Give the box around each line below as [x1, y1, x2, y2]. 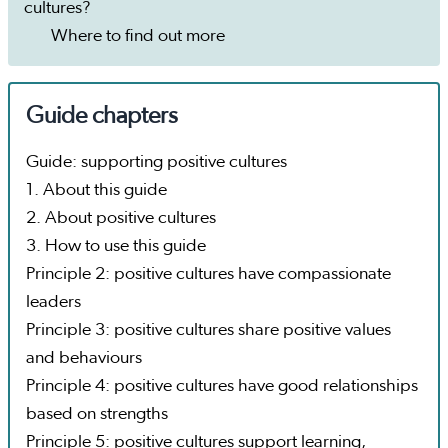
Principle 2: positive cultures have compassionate [26, 265, 391, 284]
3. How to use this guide [26, 237, 206, 256]
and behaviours [26, 349, 142, 368]
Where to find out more [50, 27, 225, 46]
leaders [26, 293, 81, 312]
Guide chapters [26, 104, 178, 129]
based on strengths [26, 405, 168, 424]
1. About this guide [26, 181, 167, 200]
